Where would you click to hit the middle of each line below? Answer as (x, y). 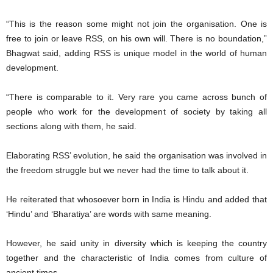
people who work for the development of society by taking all (136, 112)
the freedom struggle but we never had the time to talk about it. (127, 170)
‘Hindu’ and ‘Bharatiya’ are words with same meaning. (109, 214)
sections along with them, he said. (71, 126)
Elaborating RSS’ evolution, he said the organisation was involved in (136, 155)
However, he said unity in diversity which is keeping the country (136, 243)
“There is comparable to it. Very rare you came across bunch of (136, 97)
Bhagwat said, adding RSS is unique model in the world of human (136, 53)
